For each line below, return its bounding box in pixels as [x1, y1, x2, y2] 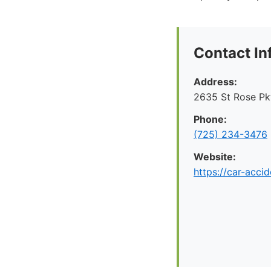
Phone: [194, 113, 227, 125]
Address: [194, 76, 237, 88]
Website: [194, 151, 236, 163]
